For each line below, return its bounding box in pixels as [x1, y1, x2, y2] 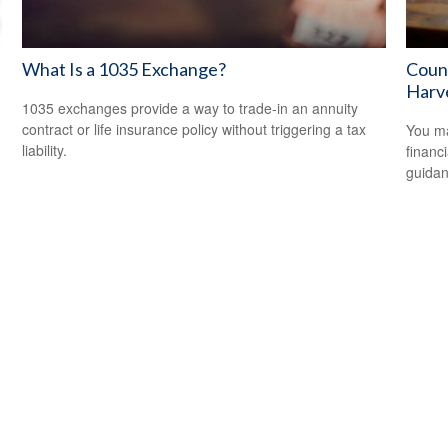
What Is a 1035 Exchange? [22, 58, 227, 81]
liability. [22, 140, 68, 161]
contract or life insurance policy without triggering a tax [22, 119, 367, 140]
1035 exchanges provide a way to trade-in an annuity [22, 98, 359, 119]
